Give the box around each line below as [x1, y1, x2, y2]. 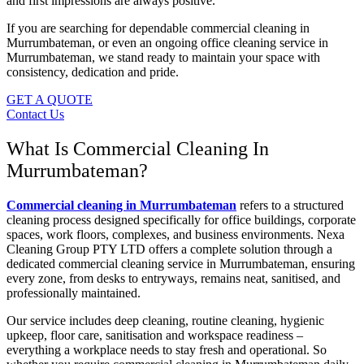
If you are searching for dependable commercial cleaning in [6, 21, 310, 36]
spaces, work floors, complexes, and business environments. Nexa [6, 227, 344, 241]
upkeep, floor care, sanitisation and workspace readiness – [6, 327, 303, 342]
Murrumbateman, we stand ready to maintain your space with [6, 50, 320, 65]
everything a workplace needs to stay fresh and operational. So [6, 342, 327, 357]
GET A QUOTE [6, 93, 93, 107]
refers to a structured [236, 197, 344, 212]
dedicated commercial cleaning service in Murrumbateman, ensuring [6, 256, 355, 271]
